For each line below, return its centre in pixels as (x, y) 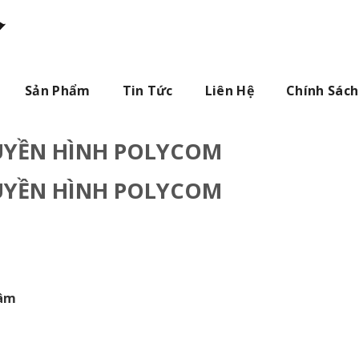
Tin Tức (147, 91)
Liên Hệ (230, 91)
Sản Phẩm (57, 91)
